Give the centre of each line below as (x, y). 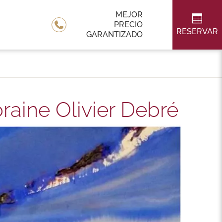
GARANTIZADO (114, 34)
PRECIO (128, 25)
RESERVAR (197, 31)
